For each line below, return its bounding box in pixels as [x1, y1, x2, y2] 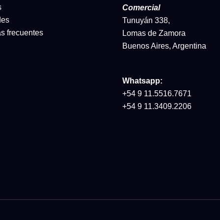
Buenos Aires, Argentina [122, 42, 206, 51]
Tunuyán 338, [122, 16, 170, 25]
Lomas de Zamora [122, 29, 186, 38]
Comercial [122, 3, 160, 12]
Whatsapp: [122, 77, 163, 85]
